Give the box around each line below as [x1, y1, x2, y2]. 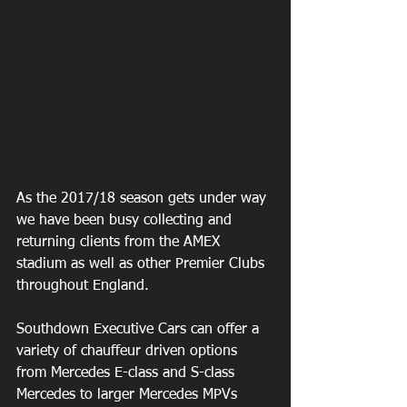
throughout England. [16, 279, 149, 294]
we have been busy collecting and [16, 213, 236, 229]
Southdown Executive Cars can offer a [16, 323, 263, 338]
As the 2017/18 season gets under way [16, 192, 271, 207]
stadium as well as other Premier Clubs [16, 257, 269, 273]
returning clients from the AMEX [16, 235, 224, 251]
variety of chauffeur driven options [16, 344, 242, 360]
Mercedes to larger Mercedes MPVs [16, 388, 242, 403]
